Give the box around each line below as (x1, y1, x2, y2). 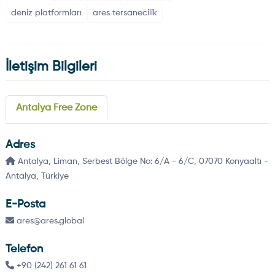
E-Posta (5, 199, 45, 211)
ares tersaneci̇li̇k (92, 9, 157, 18)
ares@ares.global (14, 217, 84, 226)
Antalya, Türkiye (5, 172, 69, 181)
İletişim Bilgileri (5, 60, 97, 74)
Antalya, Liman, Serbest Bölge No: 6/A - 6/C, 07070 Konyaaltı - (15, 157, 268, 166)
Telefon (5, 244, 43, 255)
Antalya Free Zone (15, 103, 97, 114)
